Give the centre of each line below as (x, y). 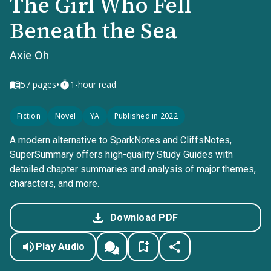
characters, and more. (54, 184)
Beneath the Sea (93, 31)
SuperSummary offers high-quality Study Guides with (121, 155)
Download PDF (144, 217)
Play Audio (60, 247)
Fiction (29, 116)
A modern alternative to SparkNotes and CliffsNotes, (121, 140)
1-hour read (93, 84)
